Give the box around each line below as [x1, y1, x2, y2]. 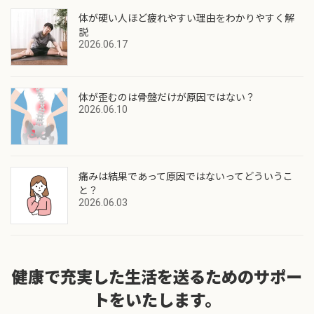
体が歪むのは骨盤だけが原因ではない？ [78, 91, 255, 103]
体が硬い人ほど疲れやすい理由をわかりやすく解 [78, 12, 294, 24]
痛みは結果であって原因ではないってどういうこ [78, 170, 293, 182]
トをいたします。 [93, 290, 221, 310]
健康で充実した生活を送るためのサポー [12, 267, 302, 287]
